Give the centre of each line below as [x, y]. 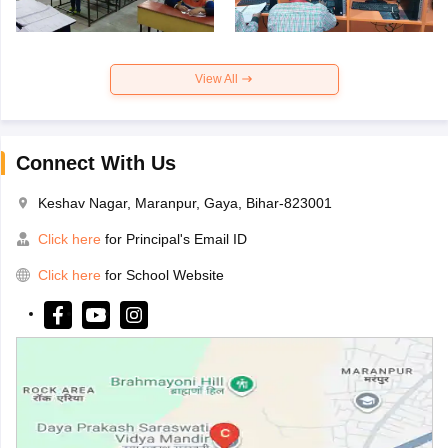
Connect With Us [95, 162]
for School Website [164, 274]
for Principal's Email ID [173, 238]
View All [218, 78]
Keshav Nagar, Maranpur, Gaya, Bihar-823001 [184, 202]
